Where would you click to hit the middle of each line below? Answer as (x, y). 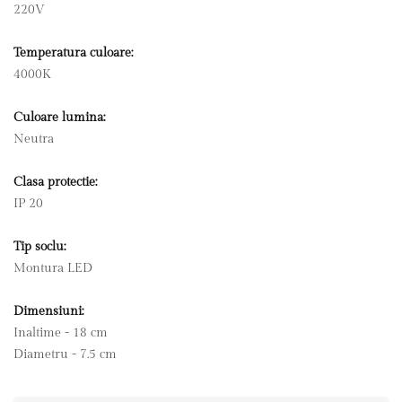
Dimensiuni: (48, 312)
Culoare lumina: (59, 118)
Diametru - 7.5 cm (65, 355)
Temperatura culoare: (73, 53)
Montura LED (53, 269)
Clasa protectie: (55, 183)
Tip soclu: (39, 247)
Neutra (34, 140)
